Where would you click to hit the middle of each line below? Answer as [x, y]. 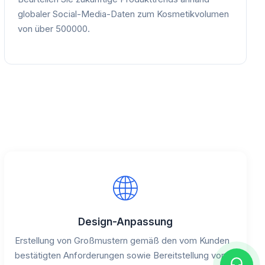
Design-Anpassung [125, 222]
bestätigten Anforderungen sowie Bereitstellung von [120, 255]
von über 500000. [54, 28]
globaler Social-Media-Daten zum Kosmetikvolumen [123, 14]
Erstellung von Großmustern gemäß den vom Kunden [122, 240]
